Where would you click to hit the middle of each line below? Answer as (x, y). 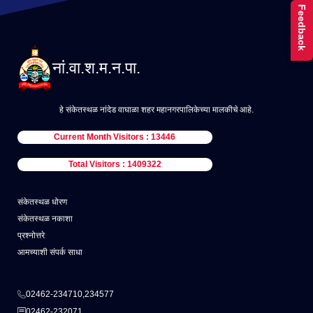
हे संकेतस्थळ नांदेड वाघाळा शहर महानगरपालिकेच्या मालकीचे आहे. (156, 110)
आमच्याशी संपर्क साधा (50, 253)
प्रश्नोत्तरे (31, 236)
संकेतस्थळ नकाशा (45, 219)
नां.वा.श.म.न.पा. (96, 67)
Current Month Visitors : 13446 (115, 137)
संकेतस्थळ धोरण (42, 202)
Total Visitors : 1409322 (115, 165)
